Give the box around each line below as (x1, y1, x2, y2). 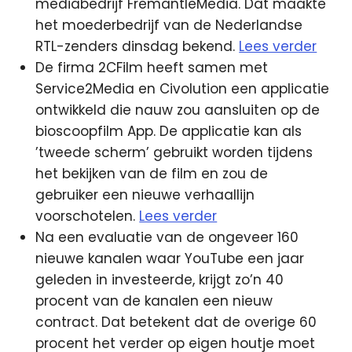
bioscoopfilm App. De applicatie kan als (35, 122, 302, 141)
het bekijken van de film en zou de (35, 164, 269, 183)
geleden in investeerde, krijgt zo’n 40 (35, 270, 284, 289)
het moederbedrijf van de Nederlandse (35, 16, 303, 35)
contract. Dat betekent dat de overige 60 (35, 313, 317, 332)
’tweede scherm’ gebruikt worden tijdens (35, 143, 313, 162)
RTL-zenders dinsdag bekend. (35, 37, 240, 56)
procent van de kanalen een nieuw (35, 291, 273, 310)
